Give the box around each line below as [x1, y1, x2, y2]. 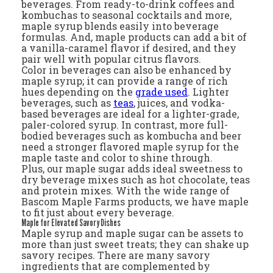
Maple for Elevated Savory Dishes [21, 217, 121, 229]
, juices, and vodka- [133, 96, 225, 110]
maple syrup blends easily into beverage [21, 19, 219, 33]
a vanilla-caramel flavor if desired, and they [21, 41, 236, 55]
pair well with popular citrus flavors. [21, 52, 201, 66]
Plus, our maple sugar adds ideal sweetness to [21, 162, 243, 175]
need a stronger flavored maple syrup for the [21, 140, 239, 154]
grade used [135, 85, 188, 99]
